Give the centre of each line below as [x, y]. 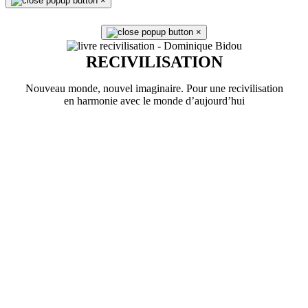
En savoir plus [154, 124]
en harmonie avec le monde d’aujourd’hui [154, 101]
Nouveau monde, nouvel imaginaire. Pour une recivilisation [154, 89]
